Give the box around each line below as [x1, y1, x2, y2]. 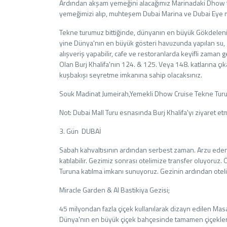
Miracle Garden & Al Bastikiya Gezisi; [59, 184, 170, 195]
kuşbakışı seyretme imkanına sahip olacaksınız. [59, 69, 202, 80]
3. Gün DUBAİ [59, 126, 101, 136]
